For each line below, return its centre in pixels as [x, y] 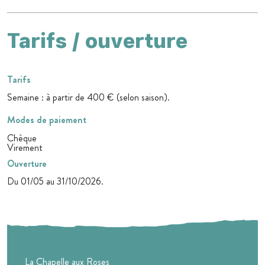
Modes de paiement [47, 120]
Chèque [22, 138]
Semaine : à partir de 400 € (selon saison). [88, 98]
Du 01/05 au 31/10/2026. [55, 182]
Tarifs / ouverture [97, 41]
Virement [25, 148]
